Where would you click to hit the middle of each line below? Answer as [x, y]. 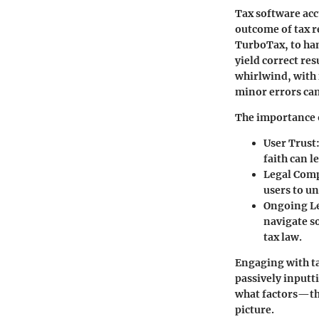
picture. [255, 310]
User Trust [290, 143]
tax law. [283, 237]
